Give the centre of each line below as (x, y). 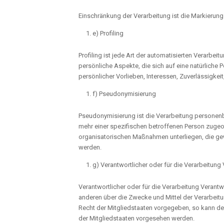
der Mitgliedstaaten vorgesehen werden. (136, 218)
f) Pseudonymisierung (124, 93)
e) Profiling (108, 33)
